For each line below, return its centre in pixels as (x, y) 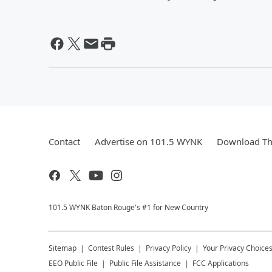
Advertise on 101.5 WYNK (148, 141)
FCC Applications (221, 263)
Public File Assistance (145, 263)
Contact (64, 141)
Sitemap (63, 248)
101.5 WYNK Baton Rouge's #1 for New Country (128, 207)
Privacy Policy (168, 248)
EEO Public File (73, 263)
